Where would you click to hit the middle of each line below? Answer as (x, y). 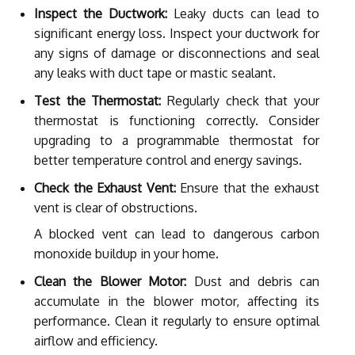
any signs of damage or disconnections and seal (177, 53)
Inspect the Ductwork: (101, 13)
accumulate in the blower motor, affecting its (177, 301)
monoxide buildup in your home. (126, 253)
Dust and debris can (253, 281)
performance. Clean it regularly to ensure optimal (177, 321)
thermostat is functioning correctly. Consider (177, 120)
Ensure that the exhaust (248, 187)
